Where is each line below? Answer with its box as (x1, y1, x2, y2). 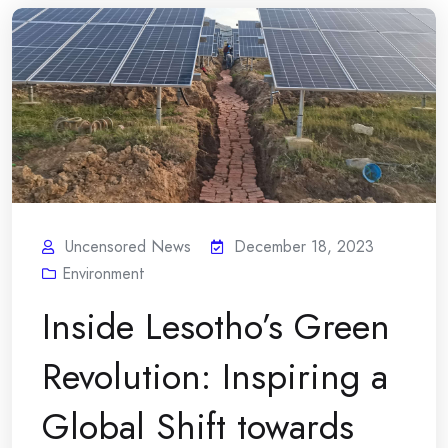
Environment (62, 262, 145, 286)
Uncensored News (65, 235, 191, 259)
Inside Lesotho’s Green (42, 300, 390, 354)
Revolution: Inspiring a (42, 350, 388, 404)
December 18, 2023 (234, 235, 374, 259)
